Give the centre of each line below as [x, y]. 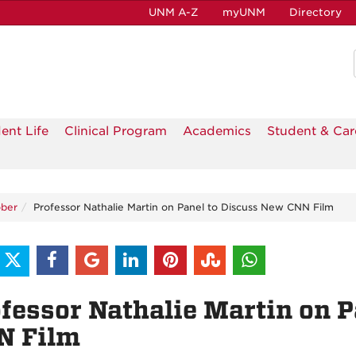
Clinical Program [116, 132]
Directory [315, 12]
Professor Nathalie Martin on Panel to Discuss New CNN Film [184, 207]
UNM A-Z [174, 12]
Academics [217, 132]
